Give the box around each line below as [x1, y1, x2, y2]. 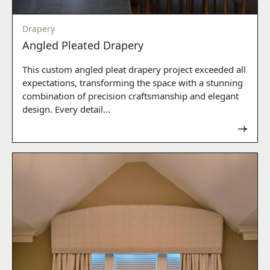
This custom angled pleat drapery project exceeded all [22, 63, 246, 75]
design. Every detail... [22, 102, 110, 115]
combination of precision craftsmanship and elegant [22, 89, 239, 102]
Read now [208, 122, 248, 134]
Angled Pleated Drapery [22, 37, 143, 52]
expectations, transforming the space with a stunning [22, 76, 243, 89]
